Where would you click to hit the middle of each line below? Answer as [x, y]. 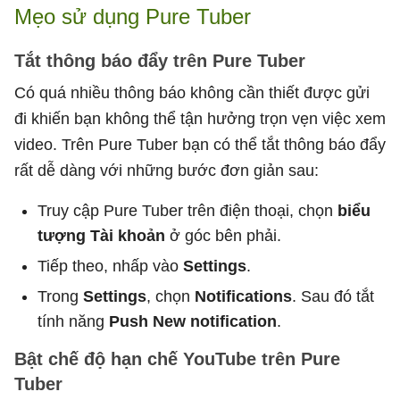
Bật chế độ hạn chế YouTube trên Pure [177, 358]
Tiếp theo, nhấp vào [110, 266]
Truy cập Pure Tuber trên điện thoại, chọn [187, 210]
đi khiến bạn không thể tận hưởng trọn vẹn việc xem [200, 118]
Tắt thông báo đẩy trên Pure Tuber [160, 60]
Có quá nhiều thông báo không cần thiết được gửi [192, 92]
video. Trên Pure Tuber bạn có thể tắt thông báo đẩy [200, 144]
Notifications [243, 296]
